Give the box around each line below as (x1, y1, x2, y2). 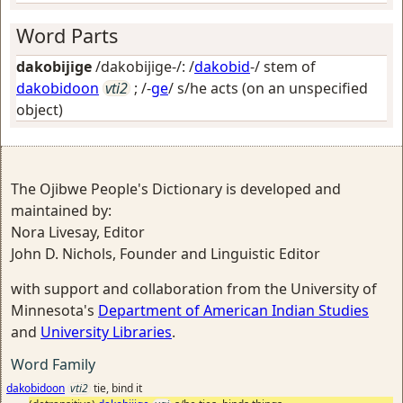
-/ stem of (250, 57, 316, 76)
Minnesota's (11, 300, 98, 320)
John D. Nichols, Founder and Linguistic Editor (11, 244, 320, 264)
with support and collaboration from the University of (11, 279, 377, 299)
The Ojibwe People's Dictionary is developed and (11, 179, 341, 199)
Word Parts (16, 22, 118, 49)
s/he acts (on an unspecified (177, 78, 368, 98)
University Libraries (40, 322, 172, 342)
